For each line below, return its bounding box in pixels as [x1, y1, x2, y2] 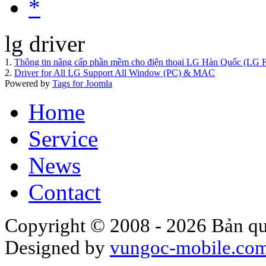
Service [28, 125, 98, 151]
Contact [28, 179, 101, 205]
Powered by [5, 78, 52, 88]
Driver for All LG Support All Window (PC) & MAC [14, 67, 215, 78]
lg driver [5, 30, 85, 56]
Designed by [5, 236, 110, 258]
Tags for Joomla [52, 78, 112, 88]
